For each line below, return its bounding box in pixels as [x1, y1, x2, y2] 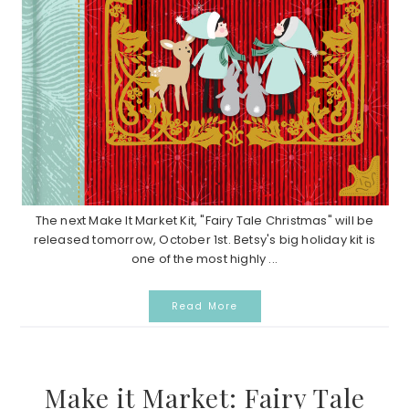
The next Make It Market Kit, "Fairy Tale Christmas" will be [35, 212, 374, 230]
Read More [171, 299, 238, 314]
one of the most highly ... [131, 250, 278, 268]
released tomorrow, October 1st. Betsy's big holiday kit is [33, 231, 376, 249]
